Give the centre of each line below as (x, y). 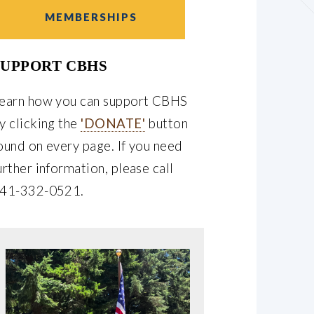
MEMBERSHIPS (91, 16)
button (166, 123)
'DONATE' (113, 123)
